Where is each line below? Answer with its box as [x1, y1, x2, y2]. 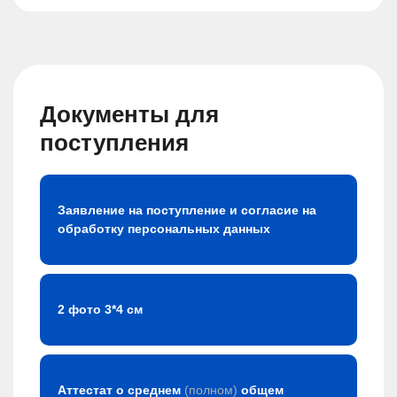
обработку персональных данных [58, 222, 270, 237]
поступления [40, 129, 189, 157]
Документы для [40, 101, 219, 128]
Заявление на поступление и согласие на [58, 203, 316, 218]
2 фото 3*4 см [58, 302, 143, 317]
